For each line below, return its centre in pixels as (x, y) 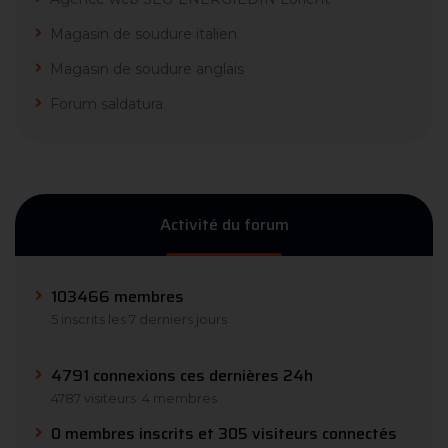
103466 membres (117, 297)
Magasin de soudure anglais (147, 69)
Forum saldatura (106, 104)
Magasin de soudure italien (143, 34)
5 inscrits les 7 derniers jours (139, 319)
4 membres (179, 398)
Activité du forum (224, 225)
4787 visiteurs (93, 398)
